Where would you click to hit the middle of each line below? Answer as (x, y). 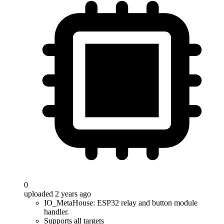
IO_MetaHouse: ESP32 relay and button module (121, 203)
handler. (56, 212)
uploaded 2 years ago (57, 194)
